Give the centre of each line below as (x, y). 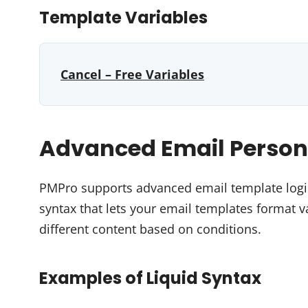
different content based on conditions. (150, 229)
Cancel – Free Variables (132, 74)
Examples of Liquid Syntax (150, 278)
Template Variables (123, 18)
